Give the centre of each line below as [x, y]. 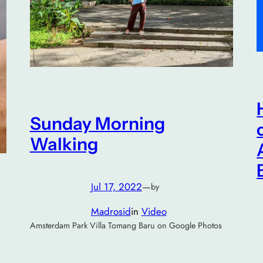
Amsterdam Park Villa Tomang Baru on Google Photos [126, 226]
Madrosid [111, 212]
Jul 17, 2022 [116, 186]
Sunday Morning [97, 124]
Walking [64, 144]
